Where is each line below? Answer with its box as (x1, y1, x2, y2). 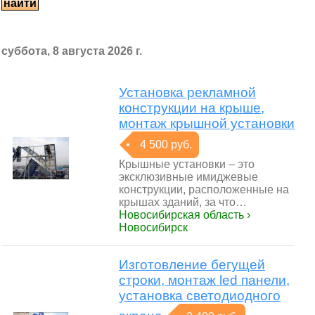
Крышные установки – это (119, 158, 255, 170)
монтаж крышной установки (119, 116, 295, 131)
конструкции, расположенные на (119, 184, 289, 195)
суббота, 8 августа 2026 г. (1, 45, 142, 57)
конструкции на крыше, (119, 101, 264, 115)
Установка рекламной (119, 85, 256, 100)
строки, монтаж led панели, (119, 273, 290, 288)
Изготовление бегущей (119, 257, 265, 272)
